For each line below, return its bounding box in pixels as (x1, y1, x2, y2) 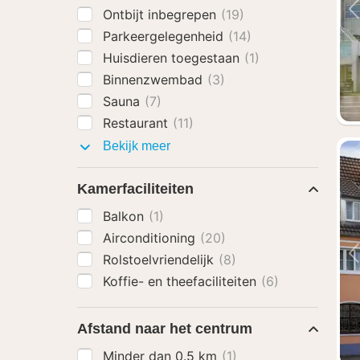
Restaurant (103, 115, 172, 131)
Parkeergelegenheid (103, 28, 227, 44)
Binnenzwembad (103, 72, 207, 88)
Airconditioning (103, 230, 199, 246)
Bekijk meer (100, 139, 170, 153)
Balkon (103, 208, 148, 224)
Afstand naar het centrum (77, 321, 252, 337)
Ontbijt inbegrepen (103, 6, 220, 22)
